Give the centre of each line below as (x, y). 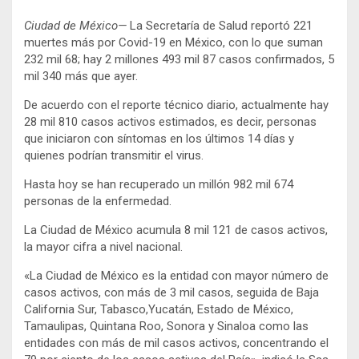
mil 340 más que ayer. (81, 76)
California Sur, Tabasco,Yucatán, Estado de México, (159, 309)
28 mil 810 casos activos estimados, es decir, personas (170, 121)
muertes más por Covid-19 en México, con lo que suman (173, 42)
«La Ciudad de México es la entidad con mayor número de (176, 275)
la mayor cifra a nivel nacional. (103, 246)
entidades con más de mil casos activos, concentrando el (176, 343)
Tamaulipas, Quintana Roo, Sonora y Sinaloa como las (166, 326)
